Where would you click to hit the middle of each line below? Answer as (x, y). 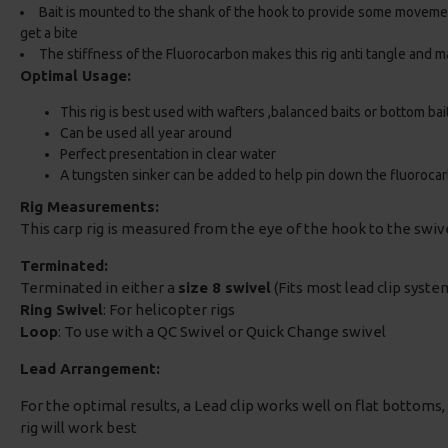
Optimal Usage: (75, 75)
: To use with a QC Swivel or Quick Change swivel (222, 331)
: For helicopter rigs (169, 309)
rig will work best (78, 427)
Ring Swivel (61, 309)
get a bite (49, 33)
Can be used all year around (146, 133)
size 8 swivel (224, 287)
